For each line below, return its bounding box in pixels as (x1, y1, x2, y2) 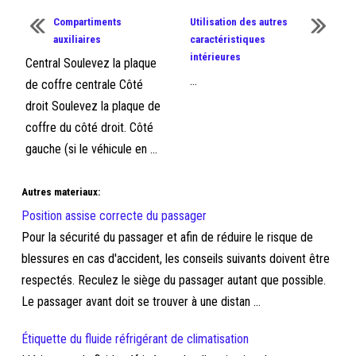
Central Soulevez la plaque (25, 56, 157, 71)
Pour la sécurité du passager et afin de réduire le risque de (21, 230, 314, 245)
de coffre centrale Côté (25, 77, 144, 92)
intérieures (189, 51, 241, 63)
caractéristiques (189, 33, 265, 45)
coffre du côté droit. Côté (25, 120, 154, 135)
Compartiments (53, 16, 122, 28)
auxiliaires (53, 33, 102, 45)
